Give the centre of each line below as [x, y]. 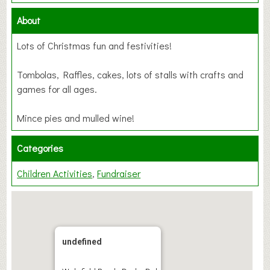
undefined [82, 242]
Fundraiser [119, 174]
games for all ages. [57, 89]
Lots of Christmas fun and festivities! [95, 46]
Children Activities [55, 174]
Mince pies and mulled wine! [76, 118]
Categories [40, 148]
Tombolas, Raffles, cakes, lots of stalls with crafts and [130, 75]
